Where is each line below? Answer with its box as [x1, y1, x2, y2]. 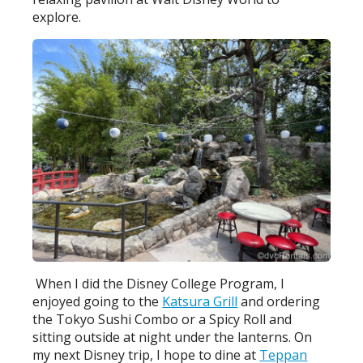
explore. [32, 8, 82, 26]
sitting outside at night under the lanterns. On [32, 328, 313, 347]
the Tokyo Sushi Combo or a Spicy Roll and [32, 310, 293, 329]
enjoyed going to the [32, 293, 163, 311]
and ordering [237, 293, 321, 311]
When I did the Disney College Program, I [36, 275, 285, 293]
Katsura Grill [162, 293, 238, 311]
